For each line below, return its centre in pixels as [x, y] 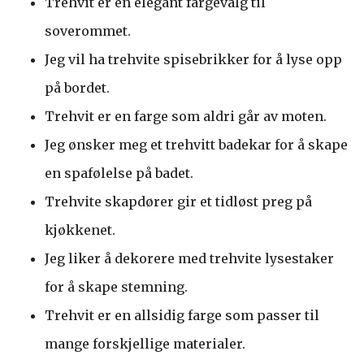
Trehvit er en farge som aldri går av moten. [186, 116]
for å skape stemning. [116, 286]
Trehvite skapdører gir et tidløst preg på [178, 201]
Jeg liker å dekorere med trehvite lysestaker [189, 258]
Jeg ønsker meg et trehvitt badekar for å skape [196, 144]
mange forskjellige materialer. [145, 343]
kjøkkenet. [80, 230]
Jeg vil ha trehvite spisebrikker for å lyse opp [193, 59]
